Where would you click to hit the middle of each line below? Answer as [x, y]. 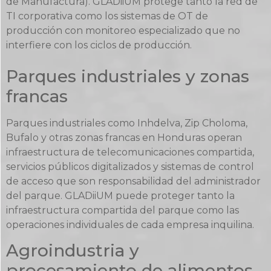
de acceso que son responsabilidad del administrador [133, 181]
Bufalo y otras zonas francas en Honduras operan [124, 137]
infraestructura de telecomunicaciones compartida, [130, 152]
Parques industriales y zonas [128, 76]
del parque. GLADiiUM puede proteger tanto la [120, 195]
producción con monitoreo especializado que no [123, 31]
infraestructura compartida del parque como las [122, 210]
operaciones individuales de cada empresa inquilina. [130, 224]
